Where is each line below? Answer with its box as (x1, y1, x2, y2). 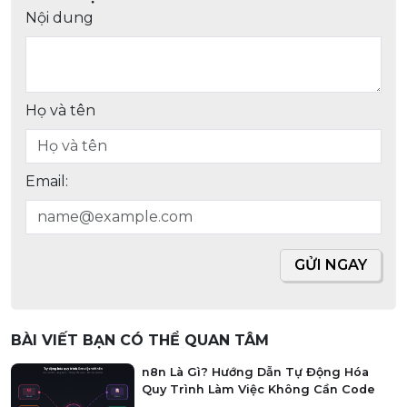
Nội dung (25, 8, 94, 26)
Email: (25, 172, 68, 190)
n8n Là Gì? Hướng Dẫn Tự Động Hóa (141, 364, 369, 379)
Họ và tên (25, 101, 95, 119)
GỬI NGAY (294, 255, 367, 273)
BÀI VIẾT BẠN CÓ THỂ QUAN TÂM (11, 331, 269, 349)
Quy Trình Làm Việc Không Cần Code (141, 382, 375, 396)
